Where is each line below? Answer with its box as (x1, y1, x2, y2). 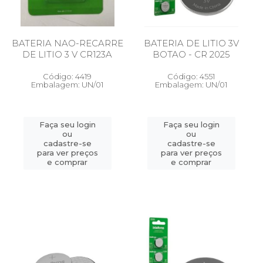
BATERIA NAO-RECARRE (11, 38, 123, 49)
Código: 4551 (167, 72, 215, 81)
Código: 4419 (43, 72, 92, 81)
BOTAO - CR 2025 (152, 49, 230, 60)
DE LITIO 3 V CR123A (22, 49, 112, 60)
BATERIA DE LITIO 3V (143, 38, 239, 49)
